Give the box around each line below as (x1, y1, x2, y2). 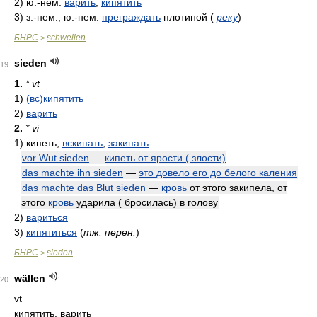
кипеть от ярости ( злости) (105, 152, 226, 163)
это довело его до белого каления (139, 167, 297, 178)
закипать (108, 137, 149, 149)
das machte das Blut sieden (22, 182, 146, 193)
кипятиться (26, 226, 77, 238)
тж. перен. (83, 226, 136, 238)
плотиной (161, 11, 210, 23)
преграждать (102, 11, 161, 23)
